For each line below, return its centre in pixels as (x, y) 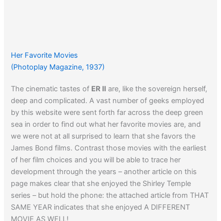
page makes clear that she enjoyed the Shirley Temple (101, 183)
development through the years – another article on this (104, 171)
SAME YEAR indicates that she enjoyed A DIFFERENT (101, 207)
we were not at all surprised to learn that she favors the (103, 136)
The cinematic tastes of (51, 89)
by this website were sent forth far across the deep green (107, 112)
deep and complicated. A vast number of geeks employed (108, 100)
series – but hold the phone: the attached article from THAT (110, 195)
